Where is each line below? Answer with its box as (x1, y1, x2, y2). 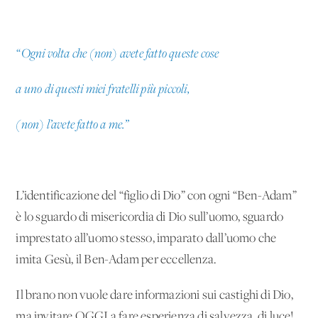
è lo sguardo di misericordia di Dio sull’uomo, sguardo (16, 210, 284, 224)
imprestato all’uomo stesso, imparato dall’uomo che (16, 231, 277, 246)
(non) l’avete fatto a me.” (16, 118, 129, 132)
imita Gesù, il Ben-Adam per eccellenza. (16, 253, 217, 267)
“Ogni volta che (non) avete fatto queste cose (16, 47, 219, 61)
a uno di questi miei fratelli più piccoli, (16, 82, 190, 97)
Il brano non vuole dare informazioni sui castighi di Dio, (16, 288, 293, 302)
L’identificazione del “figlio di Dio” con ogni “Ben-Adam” (16, 189, 297, 203)
